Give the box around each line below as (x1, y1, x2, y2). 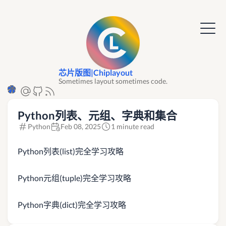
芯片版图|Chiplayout (59, 68, 133, 77)
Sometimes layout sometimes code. (59, 77, 167, 85)
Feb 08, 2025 (61, 122, 101, 131)
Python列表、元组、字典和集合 (18, 108, 177, 122)
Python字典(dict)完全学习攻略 (18, 200, 126, 209)
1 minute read (111, 122, 154, 131)
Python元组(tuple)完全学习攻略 (18, 173, 131, 183)
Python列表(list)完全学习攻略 (18, 146, 124, 156)
